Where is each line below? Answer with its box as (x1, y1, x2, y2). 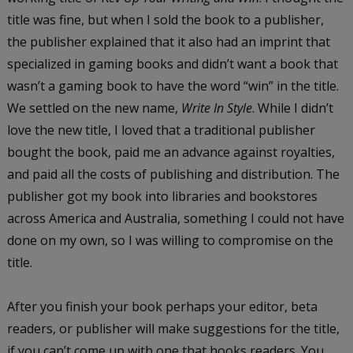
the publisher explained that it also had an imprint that (6, 33, 330, 51)
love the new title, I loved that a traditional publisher (6, 121, 315, 139)
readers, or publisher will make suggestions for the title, (6, 320, 340, 338)
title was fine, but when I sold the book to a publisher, (6, 11, 324, 29)
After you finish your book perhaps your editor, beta (6, 298, 318, 316)
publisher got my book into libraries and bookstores (6, 188, 318, 206)
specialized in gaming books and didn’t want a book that (6, 55, 338, 73)
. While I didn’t (251, 99, 333, 117)
